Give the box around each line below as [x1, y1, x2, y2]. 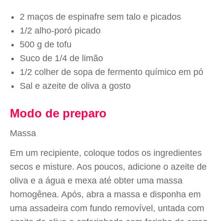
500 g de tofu [20, 39, 72, 49]
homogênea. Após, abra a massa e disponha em [10, 189, 201, 199]
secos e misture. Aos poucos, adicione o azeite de [10, 162, 207, 172]
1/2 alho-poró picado [20, 26, 101, 36]
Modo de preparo [10, 107, 107, 120]
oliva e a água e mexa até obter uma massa [10, 176, 183, 185]
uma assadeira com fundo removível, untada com [10, 203, 204, 213]
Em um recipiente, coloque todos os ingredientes [10, 148, 202, 158]
